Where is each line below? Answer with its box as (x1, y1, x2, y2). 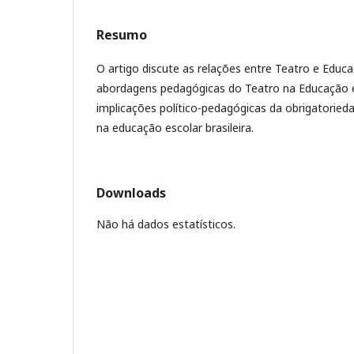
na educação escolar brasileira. (96, 119, 254, 135)
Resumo (96, 25, 147, 43)
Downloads (96, 183, 166, 201)
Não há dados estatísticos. (96, 216, 235, 232)
